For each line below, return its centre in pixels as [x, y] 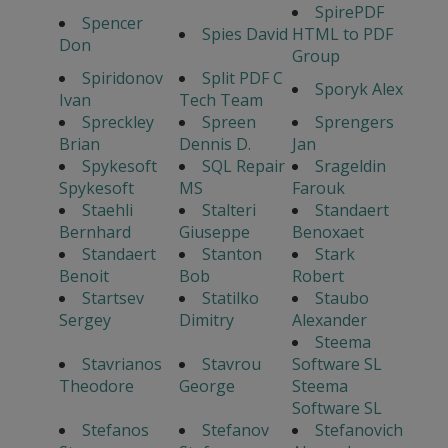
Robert [317, 276]
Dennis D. [214, 144]
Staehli [107, 210]
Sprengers [354, 122]
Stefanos [115, 430]
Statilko [230, 298]
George [206, 386]
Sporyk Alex [358, 89]
